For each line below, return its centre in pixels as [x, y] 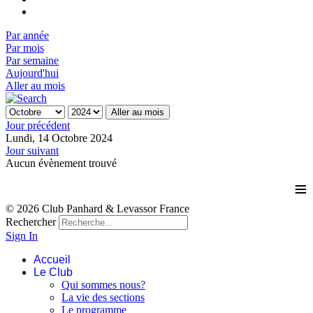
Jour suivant [32, 150]
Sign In [22, 235]
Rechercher [31, 221]
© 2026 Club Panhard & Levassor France [97, 208]
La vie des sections [103, 297]
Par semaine [32, 60]
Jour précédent [38, 125]
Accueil [52, 259]
